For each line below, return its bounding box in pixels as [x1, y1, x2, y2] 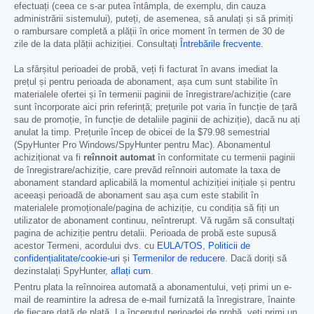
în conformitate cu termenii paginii [155, 153, 295, 163]
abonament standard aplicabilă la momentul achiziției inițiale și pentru [14, 178, 295, 189]
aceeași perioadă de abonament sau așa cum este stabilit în [14, 191, 259, 201]
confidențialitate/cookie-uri [14, 254, 120, 264]
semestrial [225, 128, 270, 138]
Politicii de [208, 241, 250, 252]
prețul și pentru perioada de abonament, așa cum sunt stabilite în [14, 77, 278, 88]
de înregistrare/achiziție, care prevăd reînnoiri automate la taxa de [14, 165, 280, 176]
